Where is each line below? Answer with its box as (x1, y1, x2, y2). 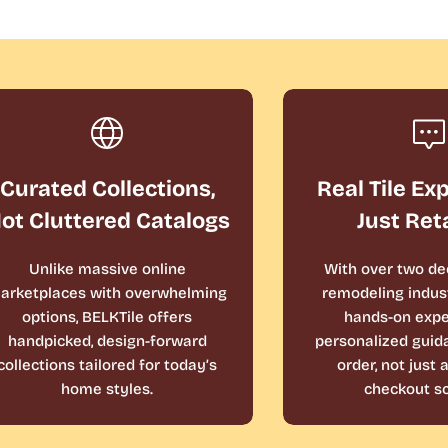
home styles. (61, 379, 154, 398)
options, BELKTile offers (22, 307, 193, 326)
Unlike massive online (28, 259, 186, 278)
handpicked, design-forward (7, 331, 207, 350)
